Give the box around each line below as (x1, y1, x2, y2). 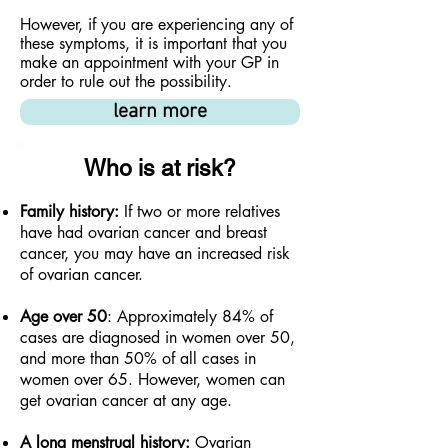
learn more (113, 100, 207, 124)
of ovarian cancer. (20, 264, 143, 285)
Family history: (20, 201, 119, 222)
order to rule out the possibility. (20, 71, 237, 92)
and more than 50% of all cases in (20, 348, 256, 369)
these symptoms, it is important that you (20, 33, 287, 54)
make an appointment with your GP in (20, 52, 279, 73)
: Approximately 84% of (107, 306, 273, 327)
